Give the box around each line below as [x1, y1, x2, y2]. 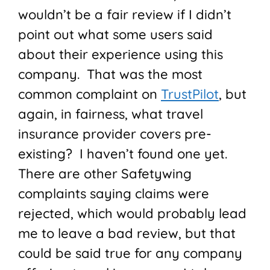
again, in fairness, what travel [18, 105, 203, 123]
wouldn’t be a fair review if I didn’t [18, 6, 231, 24]
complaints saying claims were [18, 185, 209, 202]
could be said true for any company [18, 245, 242, 262]
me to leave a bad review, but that [18, 225, 236, 242]
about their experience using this [18, 46, 223, 63]
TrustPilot [161, 86, 219, 103]
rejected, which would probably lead [18, 205, 246, 222]
